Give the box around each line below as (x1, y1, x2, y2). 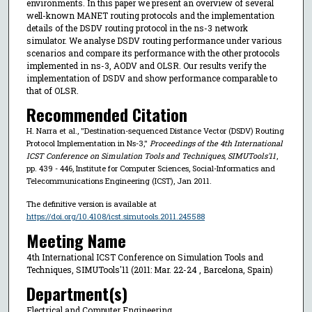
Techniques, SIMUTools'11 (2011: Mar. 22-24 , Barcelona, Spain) (26, 263, 273, 275)
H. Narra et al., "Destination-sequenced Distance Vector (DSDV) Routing (26, 125, 284, 136)
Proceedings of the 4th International (149, 138, 283, 149)
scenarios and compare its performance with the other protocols (26, 47, 280, 58)
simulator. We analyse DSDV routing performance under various (26, 34, 282, 46)
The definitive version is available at (26, 198, 157, 210)
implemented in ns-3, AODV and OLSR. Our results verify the (26, 59, 266, 71)
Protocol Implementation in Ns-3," (26, 138, 150, 149)
